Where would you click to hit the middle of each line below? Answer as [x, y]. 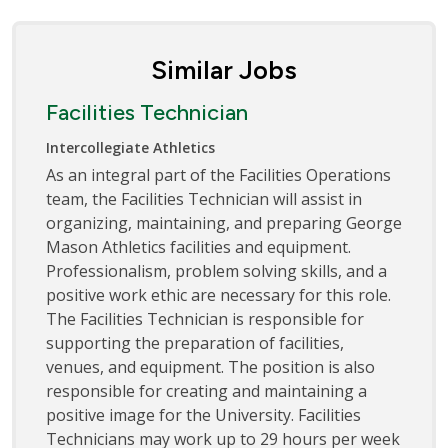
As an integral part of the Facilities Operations [218, 174]
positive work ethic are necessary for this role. [218, 294]
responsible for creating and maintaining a [206, 390]
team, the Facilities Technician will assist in [204, 198]
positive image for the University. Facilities [203, 414]
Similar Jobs [224, 69]
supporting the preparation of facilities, [195, 342]
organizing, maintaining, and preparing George [224, 222]
